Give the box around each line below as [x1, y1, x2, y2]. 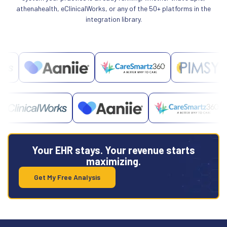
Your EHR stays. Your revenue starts [32, 143, 195, 156]
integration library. [85, 15, 142, 24]
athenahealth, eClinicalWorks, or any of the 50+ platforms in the [16, 4, 211, 13]
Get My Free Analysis [34, 172, 100, 181]
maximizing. [86, 155, 141, 167]
